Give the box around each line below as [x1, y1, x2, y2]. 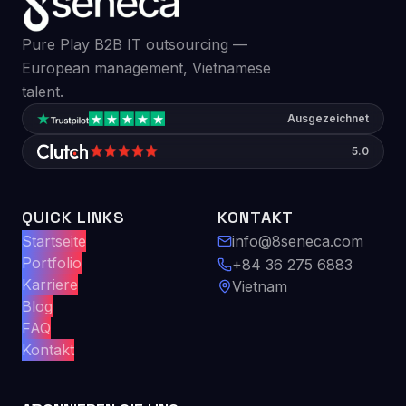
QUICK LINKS [22, 206, 125, 227]
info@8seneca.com [232, 231, 363, 250]
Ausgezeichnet [287, 111, 369, 125]
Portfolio [22, 253, 82, 272]
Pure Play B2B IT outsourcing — [22, 34, 247, 53]
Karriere [22, 275, 78, 294]
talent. [22, 82, 63, 101]
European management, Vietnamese [22, 58, 271, 77]
